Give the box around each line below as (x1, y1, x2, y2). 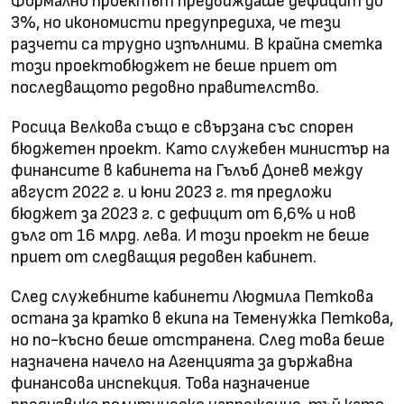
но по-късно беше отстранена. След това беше (11, 329, 385, 351)
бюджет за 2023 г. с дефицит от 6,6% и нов (11, 203, 356, 225)
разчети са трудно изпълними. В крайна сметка (11, 33, 382, 55)
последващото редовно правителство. (11, 77, 319, 98)
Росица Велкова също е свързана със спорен (11, 116, 353, 138)
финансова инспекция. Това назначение (11, 372, 310, 394)
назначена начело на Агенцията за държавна (11, 351, 353, 372)
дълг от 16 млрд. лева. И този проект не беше (11, 225, 370, 246)
